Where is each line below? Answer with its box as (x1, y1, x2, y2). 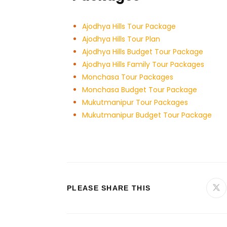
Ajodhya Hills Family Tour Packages (82, 59, 204, 70)
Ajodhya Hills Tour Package (82, 21, 176, 32)
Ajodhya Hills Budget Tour (82, 47, 171, 57)
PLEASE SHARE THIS (67, 184, 151, 193)
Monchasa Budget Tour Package (82, 85, 197, 95)
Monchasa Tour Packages (82, 72, 173, 83)
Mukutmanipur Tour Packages (82, 97, 188, 108)
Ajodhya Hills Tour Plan (82, 34, 160, 45)
